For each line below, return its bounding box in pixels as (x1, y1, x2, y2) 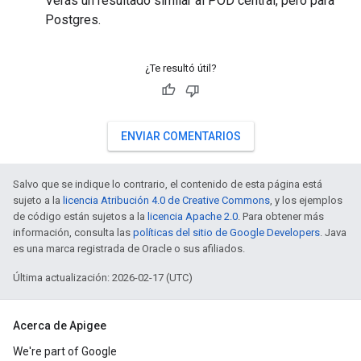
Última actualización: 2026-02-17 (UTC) (13, 272, 193, 284)
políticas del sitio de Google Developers (133, 226, 320, 239)
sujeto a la (13, 194, 63, 206)
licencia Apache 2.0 (147, 210, 238, 222)
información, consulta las (13, 226, 133, 239)
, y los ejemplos (270, 194, 342, 206)
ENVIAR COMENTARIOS (120, 130, 241, 143)
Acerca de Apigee (13, 319, 106, 332)
